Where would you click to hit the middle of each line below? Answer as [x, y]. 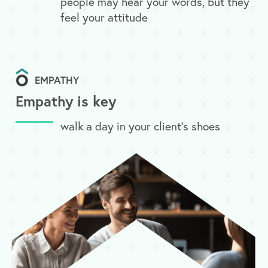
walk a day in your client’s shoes [141, 126]
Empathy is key [66, 101]
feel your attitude [104, 17]
